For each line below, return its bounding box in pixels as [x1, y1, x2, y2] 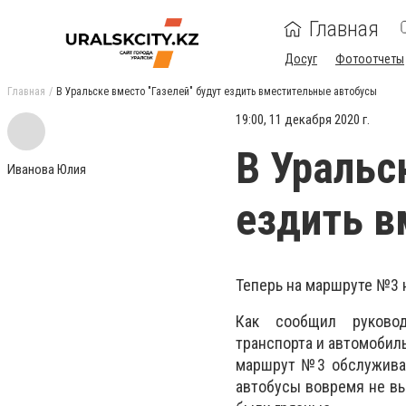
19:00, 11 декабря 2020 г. [236, 111, 370, 128]
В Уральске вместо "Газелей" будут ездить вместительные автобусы [56, 85, 377, 98]
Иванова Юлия [7, 161, 86, 178]
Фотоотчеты [335, 52, 404, 66]
